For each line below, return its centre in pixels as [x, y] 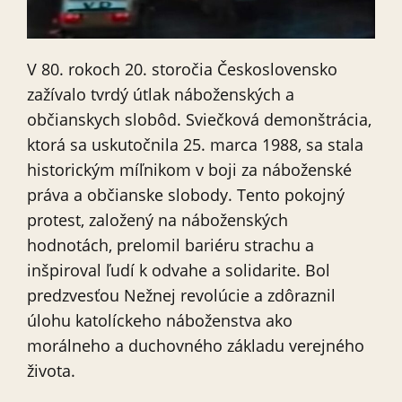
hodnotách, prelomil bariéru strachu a [170, 245]
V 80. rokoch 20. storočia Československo [182, 70]
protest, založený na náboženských [157, 220]
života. [51, 371]
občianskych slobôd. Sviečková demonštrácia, [199, 120]
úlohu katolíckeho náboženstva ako [160, 321]
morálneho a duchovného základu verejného [196, 346]
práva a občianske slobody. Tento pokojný [186, 195]
